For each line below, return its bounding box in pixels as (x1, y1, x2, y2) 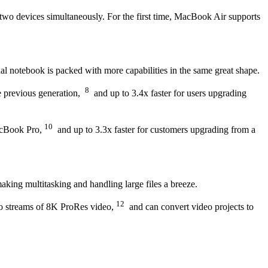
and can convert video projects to (124, 202, 254, 212)
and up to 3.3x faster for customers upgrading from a (53, 124, 255, 135)
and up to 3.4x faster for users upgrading (89, 88, 246, 99)
